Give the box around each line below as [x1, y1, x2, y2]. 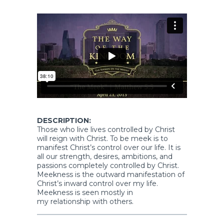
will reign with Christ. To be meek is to [37, 133, 168, 143]
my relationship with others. [37, 196, 133, 206]
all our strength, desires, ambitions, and [37, 151, 172, 161]
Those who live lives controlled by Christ [37, 124, 175, 134]
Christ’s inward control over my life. [37, 178, 158, 188]
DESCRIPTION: [37, 115, 91, 125]
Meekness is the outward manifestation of [37, 169, 184, 179]
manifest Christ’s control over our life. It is [37, 142, 180, 152]
